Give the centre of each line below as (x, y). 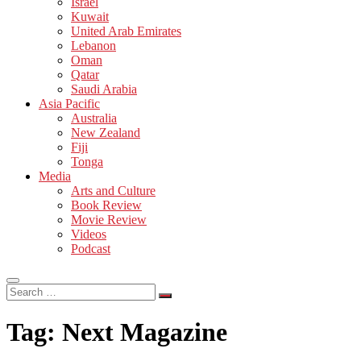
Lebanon (93, 45)
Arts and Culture (113, 190)
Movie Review (109, 219)
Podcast (91, 248)
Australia (94, 118)
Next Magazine (145, 332)
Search (23, 289)
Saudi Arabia (104, 89)
